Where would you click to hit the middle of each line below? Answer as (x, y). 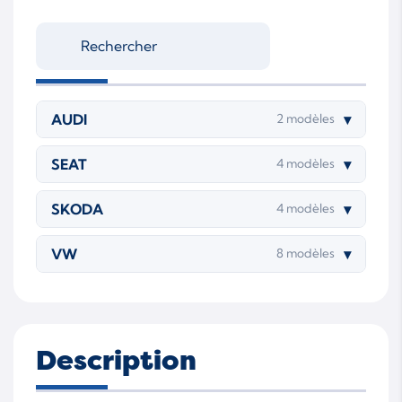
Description (116, 361)
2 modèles (306, 119)
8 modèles (306, 253)
